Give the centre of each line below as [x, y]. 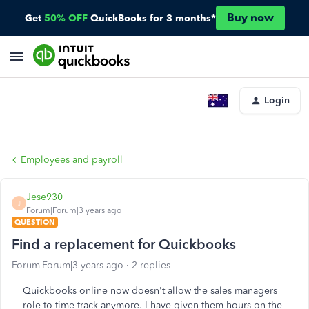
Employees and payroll [72, 160]
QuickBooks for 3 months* [153, 18]
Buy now [250, 18]
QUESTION [35, 222]
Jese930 [44, 197]
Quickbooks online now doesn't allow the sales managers [150, 291]
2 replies [151, 265]
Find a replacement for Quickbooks [124, 244]
